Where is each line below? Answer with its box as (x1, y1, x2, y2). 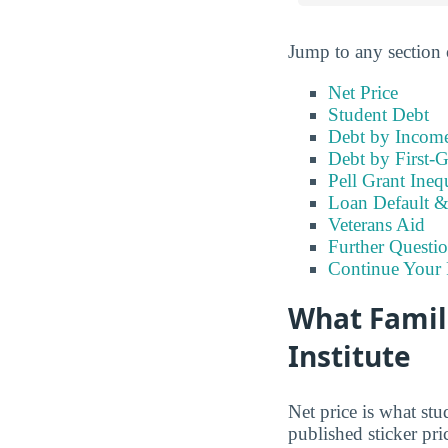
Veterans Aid (328, 214, 425, 236)
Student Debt (328, 104, 429, 126)
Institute (288, 337, 411, 376)
